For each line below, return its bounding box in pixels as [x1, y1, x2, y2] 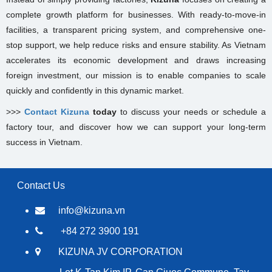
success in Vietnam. [6, 137, 83, 148]
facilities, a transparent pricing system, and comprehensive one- [6, 25, 266, 35]
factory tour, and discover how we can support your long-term [6, 122, 266, 132]
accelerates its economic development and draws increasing [6, 55, 266, 66]
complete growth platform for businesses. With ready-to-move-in [6, 10, 266, 20]
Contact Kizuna [24, 107, 89, 117]
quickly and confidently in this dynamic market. [6, 86, 184, 96]
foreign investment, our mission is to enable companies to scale [6, 70, 266, 81]
